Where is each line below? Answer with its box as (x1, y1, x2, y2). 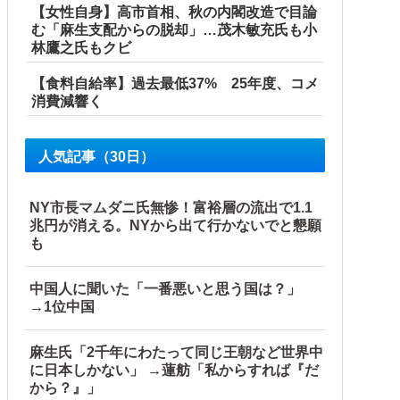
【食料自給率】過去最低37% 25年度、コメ (31, 76, 319, 92)
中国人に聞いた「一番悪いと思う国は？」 (29, 281, 315, 297)
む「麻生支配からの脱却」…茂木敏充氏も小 (31, 22, 317, 38)
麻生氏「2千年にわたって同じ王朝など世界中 (29, 345, 323, 361)
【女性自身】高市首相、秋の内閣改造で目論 (31, 4, 317, 21)
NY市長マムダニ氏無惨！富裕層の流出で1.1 (29, 200, 312, 216)
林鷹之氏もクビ (31, 40, 131, 56)
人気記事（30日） (38, 149, 154, 165)
